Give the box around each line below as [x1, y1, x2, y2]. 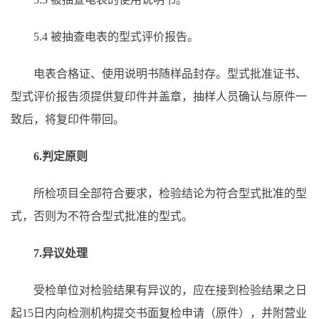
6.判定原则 [11, 150, 88, 162]
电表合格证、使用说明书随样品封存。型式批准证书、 [11, 68, 307, 80]
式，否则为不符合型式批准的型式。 [11, 210, 193, 222]
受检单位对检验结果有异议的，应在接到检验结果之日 [11, 284, 307, 296]
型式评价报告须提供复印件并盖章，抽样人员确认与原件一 [11, 90, 307, 103]
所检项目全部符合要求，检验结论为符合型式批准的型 [11, 187, 307, 199]
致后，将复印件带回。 [11, 113, 125, 125]
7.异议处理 [11, 247, 88, 259]
